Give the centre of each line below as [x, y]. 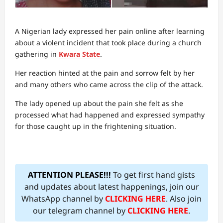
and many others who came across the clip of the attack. [109, 84]
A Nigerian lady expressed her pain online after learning [110, 31]
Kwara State [79, 54]
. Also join [184, 199]
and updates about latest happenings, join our [111, 187]
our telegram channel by [80, 211]
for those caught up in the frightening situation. [96, 126]
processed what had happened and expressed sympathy [110, 115]
